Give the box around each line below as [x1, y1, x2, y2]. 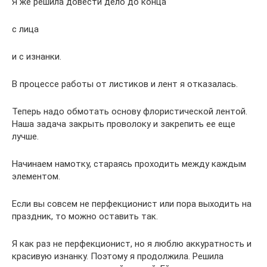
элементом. [12, 171, 60, 182]
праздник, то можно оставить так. [12, 211, 158, 222]
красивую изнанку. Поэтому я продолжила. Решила [12, 251, 223, 262]
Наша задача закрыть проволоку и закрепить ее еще [12, 119, 235, 129]
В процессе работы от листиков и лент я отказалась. [12, 79, 238, 89]
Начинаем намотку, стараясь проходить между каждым [12, 159, 246, 169]
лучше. [12, 131, 39, 142]
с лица [12, 24, 39, 35]
